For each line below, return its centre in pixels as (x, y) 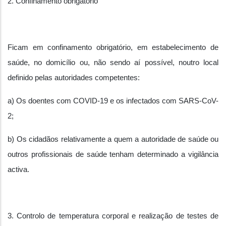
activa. (18, 169)
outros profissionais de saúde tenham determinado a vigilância (113, 154)
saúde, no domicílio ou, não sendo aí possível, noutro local (113, 63)
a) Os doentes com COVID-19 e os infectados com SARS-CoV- (113, 101)
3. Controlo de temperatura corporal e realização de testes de (113, 216)
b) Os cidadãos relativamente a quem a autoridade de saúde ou (113, 139)
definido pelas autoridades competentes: (74, 78)
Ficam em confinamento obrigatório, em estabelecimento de (113, 47)
